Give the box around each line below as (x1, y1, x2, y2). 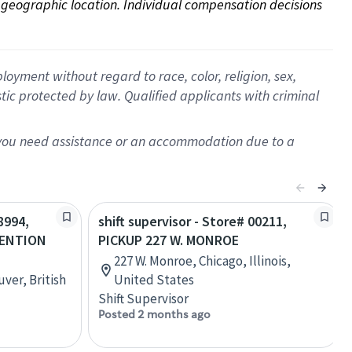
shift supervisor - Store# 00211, (98, 212, 287, 230)
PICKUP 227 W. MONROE (98, 231, 239, 249)
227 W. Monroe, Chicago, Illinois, (114, 252, 291, 269)
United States (114, 271, 194, 288)
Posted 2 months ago (98, 307, 211, 321)
